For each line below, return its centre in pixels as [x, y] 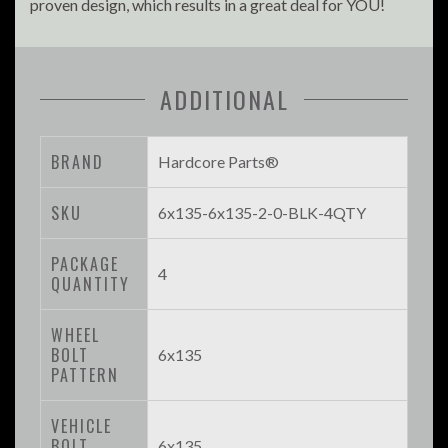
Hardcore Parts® [218, 162]
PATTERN [85, 375]
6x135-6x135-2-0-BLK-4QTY [262, 213]
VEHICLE [81, 426]
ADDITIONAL [224, 99]
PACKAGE [85, 264]
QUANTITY [90, 284]
